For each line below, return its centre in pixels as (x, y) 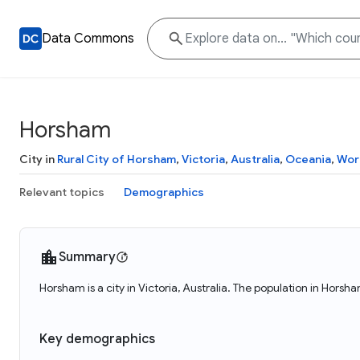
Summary (87, 257)
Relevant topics (62, 192)
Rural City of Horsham (117, 159)
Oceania (308, 159)
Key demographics (97, 339)
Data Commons (88, 39)
